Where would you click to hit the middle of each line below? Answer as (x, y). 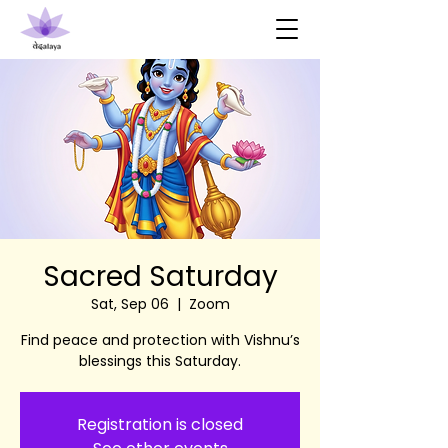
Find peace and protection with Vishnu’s (160, 340)
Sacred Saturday (160, 276)
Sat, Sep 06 (129, 304)
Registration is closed (160, 424)
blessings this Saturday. (160, 361)
